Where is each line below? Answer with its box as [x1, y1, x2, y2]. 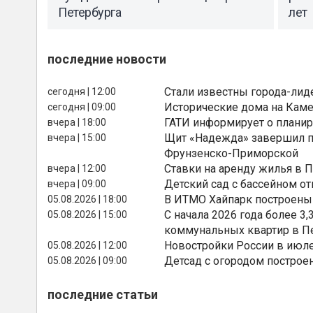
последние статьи [48, 286, 158, 302]
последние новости [48, 51, 166, 66]
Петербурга [58, 5, 121, 20]
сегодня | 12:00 [48, 85, 116, 97]
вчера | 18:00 [48, 116, 106, 128]
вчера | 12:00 [48, 162, 106, 174]
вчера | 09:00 [48, 177, 106, 189]
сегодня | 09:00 [48, 101, 116, 112]
